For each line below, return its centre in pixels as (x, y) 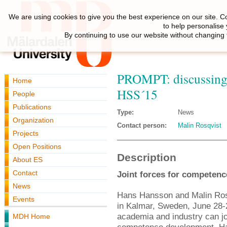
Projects (26, 133)
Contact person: (142, 125)
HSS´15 (137, 94)
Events (24, 199)
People (24, 94)
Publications (32, 107)
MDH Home (31, 216)
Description (147, 158)
